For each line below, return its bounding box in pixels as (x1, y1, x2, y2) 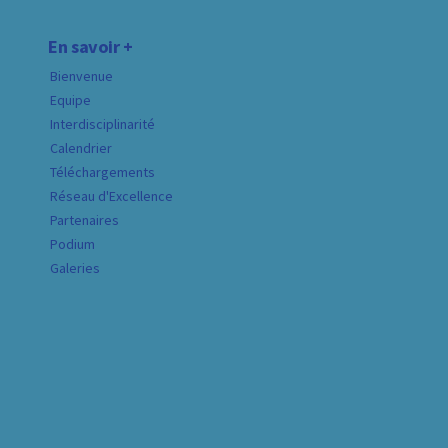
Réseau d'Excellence (50, 187, 173, 206)
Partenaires (50, 211, 119, 230)
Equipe (50, 91, 91, 110)
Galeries (50, 259, 100, 278)
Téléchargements (50, 163, 155, 182)
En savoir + (48, 34, 133, 58)
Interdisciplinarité (50, 115, 155, 134)
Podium (50, 235, 95, 254)
